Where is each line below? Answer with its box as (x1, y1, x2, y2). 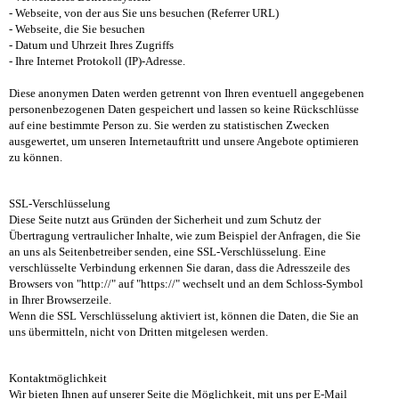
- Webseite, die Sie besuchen (9, 22, 145, 37)
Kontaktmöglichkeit (9, 371, 107, 386)
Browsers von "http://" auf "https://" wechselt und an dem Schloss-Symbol (9, 277, 363, 291)
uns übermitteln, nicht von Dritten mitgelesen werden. (9, 325, 268, 339)
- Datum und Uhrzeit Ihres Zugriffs (9, 38, 174, 53)
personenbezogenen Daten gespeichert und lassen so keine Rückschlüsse (9, 102, 359, 117)
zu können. (9, 151, 62, 165)
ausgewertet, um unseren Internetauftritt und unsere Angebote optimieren (9, 134, 359, 149)
